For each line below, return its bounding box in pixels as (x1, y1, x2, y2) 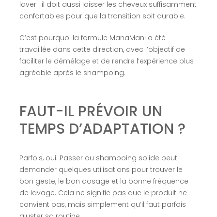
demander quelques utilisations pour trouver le (19, 164, 183, 174)
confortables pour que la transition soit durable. (19, 11, 186, 21)
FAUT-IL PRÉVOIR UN (19, 101, 162, 122)
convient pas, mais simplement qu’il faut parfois (19, 199, 186, 209)
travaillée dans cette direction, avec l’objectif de (19, 44, 185, 54)
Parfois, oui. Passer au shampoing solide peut (19, 153, 177, 163)
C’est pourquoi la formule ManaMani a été (19, 32, 166, 43)
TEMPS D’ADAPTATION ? (19, 118, 186, 139)
